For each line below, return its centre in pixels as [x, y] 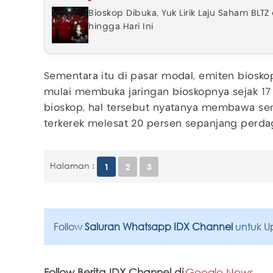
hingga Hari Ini [121, 27]
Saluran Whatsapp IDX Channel [160, 227]
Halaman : [72, 166]
